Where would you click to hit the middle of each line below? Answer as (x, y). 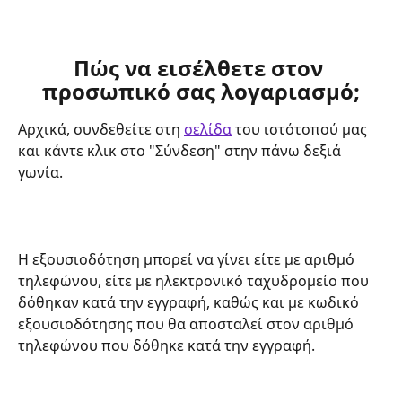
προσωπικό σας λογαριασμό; (201, 92)
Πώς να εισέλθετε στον (201, 68)
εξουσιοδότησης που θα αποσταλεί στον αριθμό (188, 324)
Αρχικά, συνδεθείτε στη (101, 130)
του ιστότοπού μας (301, 130)
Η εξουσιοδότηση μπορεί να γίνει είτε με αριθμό (188, 260)
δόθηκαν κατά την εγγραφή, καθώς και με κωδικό (190, 303)
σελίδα (208, 130)
